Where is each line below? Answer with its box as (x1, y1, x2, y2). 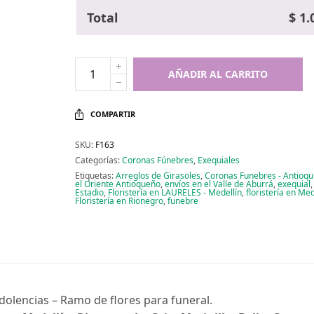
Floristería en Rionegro (74, 194, 163, 207)
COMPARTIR (90, 108, 136, 119)
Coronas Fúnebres (121, 153, 193, 166)
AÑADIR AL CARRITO (168, 67, 268, 81)
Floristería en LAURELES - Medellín (107, 186, 242, 198)
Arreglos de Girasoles (115, 169, 200, 182)
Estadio (74, 186, 104, 198)
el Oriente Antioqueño (74, 177, 161, 190)
